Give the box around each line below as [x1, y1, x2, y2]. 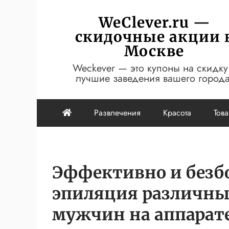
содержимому [36, 28, 92, 40]
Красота [163, 107, 191, 119]
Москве [124, 42, 184, 60]
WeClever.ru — [98, 13, 210, 32]
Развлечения [94, 107, 141, 119]
